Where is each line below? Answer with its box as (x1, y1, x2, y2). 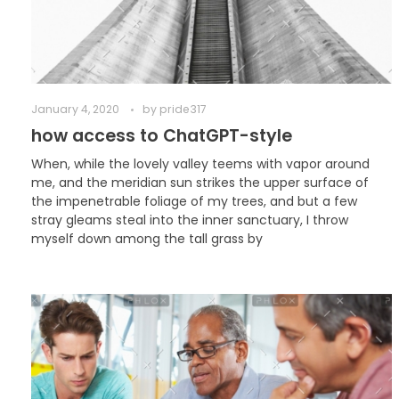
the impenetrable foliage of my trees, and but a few (31, 191, 357, 210)
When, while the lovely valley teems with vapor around (31, 154, 370, 173)
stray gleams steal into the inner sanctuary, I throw (31, 210, 348, 229)
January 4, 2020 (31, 102, 119, 118)
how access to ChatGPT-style (31, 123, 292, 148)
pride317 (159, 102, 207, 118)
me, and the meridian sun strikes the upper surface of (31, 173, 369, 191)
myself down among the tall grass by (31, 229, 263, 248)
